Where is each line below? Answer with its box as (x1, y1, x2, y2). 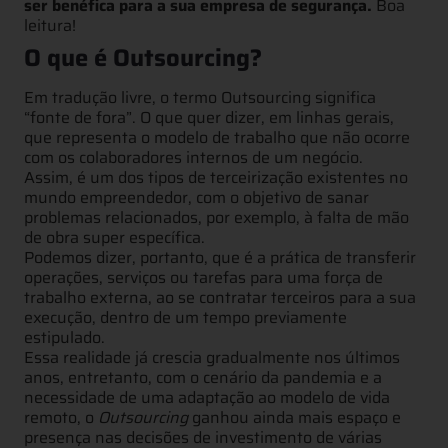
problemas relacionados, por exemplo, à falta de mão (24, 204, 409, 230)
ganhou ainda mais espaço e (188, 404, 401, 430)
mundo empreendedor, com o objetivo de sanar (24, 184, 369, 210)
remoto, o (24, 404, 98, 430)
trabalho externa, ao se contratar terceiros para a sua (24, 284, 416, 310)
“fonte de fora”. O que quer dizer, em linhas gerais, (24, 104, 394, 130)
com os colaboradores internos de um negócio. (24, 144, 363, 170)
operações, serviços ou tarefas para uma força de (24, 264, 383, 290)
